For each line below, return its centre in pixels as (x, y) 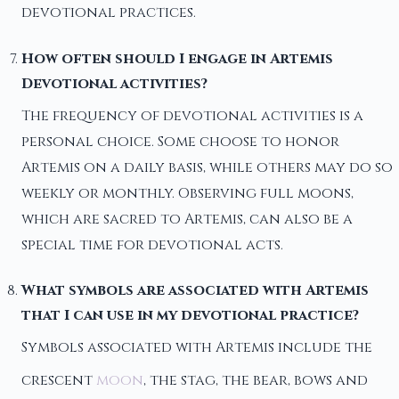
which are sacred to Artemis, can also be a (187, 219)
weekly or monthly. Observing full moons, (187, 193)
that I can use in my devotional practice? (190, 316)
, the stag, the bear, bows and (256, 380)
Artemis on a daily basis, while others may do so (207, 167)
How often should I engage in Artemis (177, 58)
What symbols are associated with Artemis (195, 291)
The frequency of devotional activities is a (192, 115)
